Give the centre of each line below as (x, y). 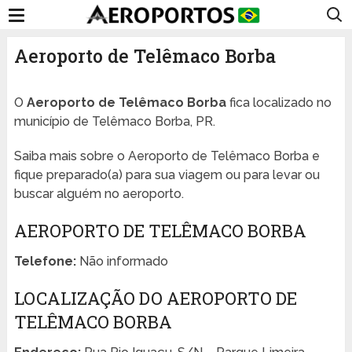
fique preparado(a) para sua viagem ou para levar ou (167, 175)
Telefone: (45, 262)
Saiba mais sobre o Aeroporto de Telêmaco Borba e (167, 156)
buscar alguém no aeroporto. (99, 194)
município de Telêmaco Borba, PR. (114, 122)
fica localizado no (279, 103)
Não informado (122, 262)
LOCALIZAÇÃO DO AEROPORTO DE (155, 299)
